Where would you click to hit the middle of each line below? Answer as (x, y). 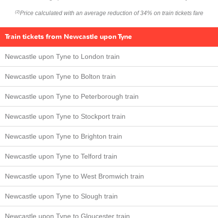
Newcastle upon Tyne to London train (62, 56)
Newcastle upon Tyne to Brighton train (64, 136)
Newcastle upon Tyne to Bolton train (60, 76)
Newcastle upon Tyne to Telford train (61, 156)
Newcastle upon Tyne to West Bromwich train (74, 176)
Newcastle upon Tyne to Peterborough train (72, 96)
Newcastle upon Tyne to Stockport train (65, 116)
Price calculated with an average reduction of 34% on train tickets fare (111, 13)
